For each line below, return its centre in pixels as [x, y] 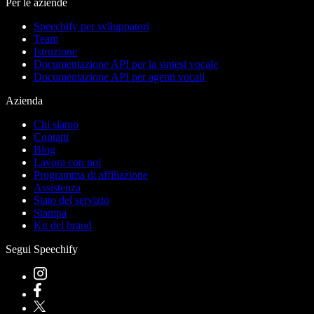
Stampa [50, 213]
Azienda [24, 101]
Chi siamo [56, 125]
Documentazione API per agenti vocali [119, 77]
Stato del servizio [71, 200]
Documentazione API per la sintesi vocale [126, 64]
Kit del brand [63, 226]
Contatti [51, 137]
